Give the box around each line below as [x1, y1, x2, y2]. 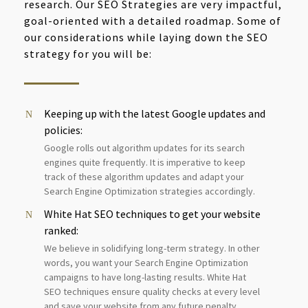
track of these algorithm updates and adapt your [44, 170, 244, 184]
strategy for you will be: [24, 47, 152, 61]
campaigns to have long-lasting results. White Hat [44, 271, 246, 284]
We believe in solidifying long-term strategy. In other [44, 242, 260, 255]
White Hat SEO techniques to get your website [44, 207, 261, 221]
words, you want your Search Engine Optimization [44, 256, 248, 269]
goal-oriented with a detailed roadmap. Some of [24, 14, 281, 28]
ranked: [44, 223, 78, 238]
